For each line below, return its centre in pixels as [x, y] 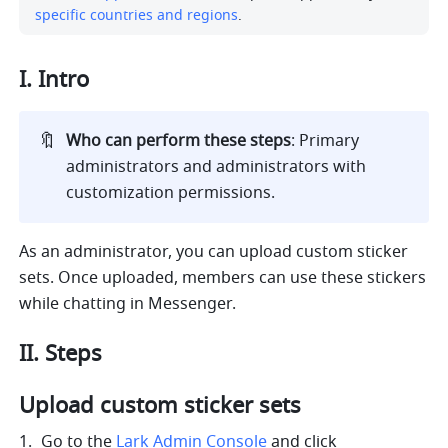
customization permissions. [171, 193]
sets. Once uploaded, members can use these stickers [223, 278]
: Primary [325, 141]
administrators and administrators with [216, 167]
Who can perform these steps [179, 141]
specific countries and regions [137, 16]
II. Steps [61, 354]
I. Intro [57, 80]
